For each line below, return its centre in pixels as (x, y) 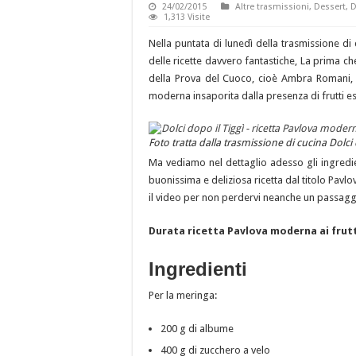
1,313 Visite (187, 17)
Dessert (330, 7)
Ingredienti (198, 269)
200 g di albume (197, 328)
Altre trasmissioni (272, 7)
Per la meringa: (183, 295)
